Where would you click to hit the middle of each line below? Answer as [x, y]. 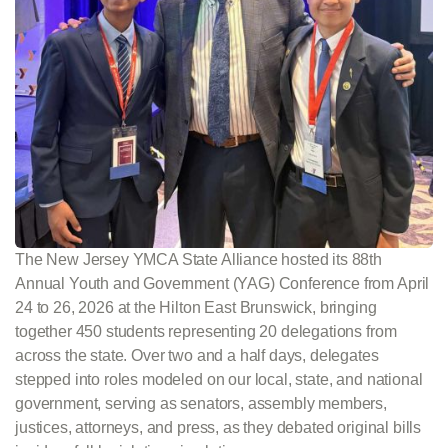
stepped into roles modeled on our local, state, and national [219, 379]
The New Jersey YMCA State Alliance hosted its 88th [198, 259]
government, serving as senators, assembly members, [201, 403]
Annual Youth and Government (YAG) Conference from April [222, 283]
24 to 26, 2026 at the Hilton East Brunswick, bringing [196, 307]
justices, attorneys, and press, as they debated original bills [218, 427]
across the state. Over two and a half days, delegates [197, 355]
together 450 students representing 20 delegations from [206, 331]
